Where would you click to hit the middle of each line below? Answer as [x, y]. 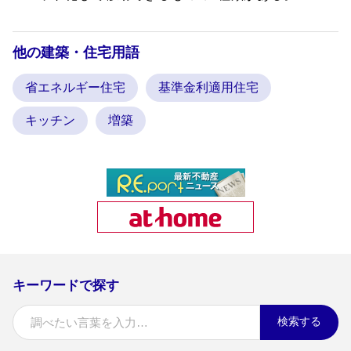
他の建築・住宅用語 [76, 52]
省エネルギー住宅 [75, 87]
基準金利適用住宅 [208, 87]
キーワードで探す [66, 285]
